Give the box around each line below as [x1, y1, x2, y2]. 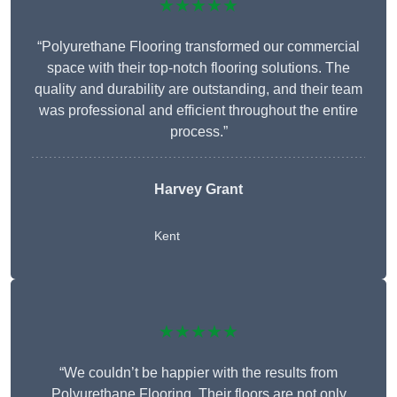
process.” [169, 124, 228, 140]
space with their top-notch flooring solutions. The [47, 60, 350, 76]
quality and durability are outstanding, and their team [35, 82, 362, 97]
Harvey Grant [154, 182, 243, 198]
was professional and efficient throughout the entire [39, 103, 358, 119]
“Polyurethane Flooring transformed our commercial [37, 39, 360, 55]
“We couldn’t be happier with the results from [59, 365, 338, 381]
